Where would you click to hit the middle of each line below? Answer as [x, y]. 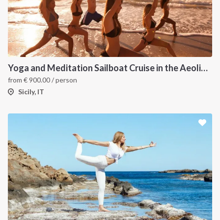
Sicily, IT [31, 92]
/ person [64, 80]
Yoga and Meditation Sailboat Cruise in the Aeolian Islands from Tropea [204, 68]
